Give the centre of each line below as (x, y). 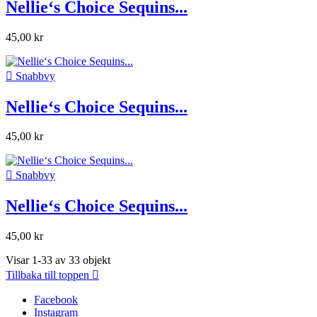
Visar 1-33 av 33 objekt (58, 260)
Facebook (56, 300)
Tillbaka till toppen (49, 275)
